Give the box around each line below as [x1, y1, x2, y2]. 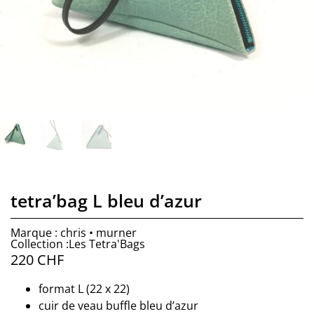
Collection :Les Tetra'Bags [11, 235, 145, 252]
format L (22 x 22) [39, 280, 130, 296]
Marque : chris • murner [11, 224, 137, 240]
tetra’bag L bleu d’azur [11, 188, 202, 212]
